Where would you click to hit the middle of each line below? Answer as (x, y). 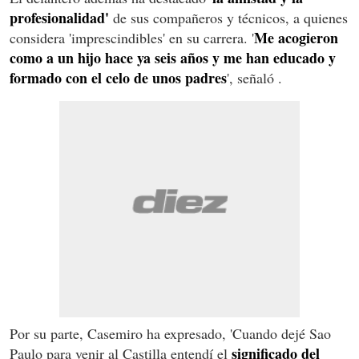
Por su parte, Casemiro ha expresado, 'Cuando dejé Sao (170, 333)
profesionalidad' (61, 17)
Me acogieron (296, 37)
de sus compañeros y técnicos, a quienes (230, 17)
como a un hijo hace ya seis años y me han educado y (173, 57)
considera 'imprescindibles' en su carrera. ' (132, 37)
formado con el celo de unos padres (118, 77)
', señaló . (254, 77)
